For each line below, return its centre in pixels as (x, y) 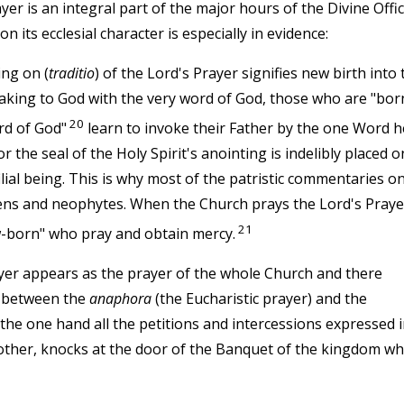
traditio (71, 73)
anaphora (120, 299)
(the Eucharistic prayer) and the (259, 299)
